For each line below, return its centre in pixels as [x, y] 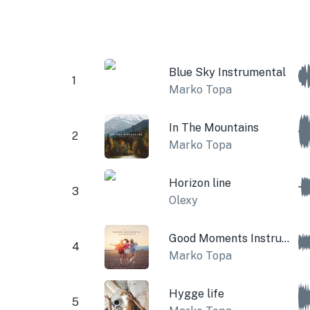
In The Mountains [213, 127]
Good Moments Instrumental [285, 238]
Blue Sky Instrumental [227, 72]
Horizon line [200, 183]
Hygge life [196, 293]
